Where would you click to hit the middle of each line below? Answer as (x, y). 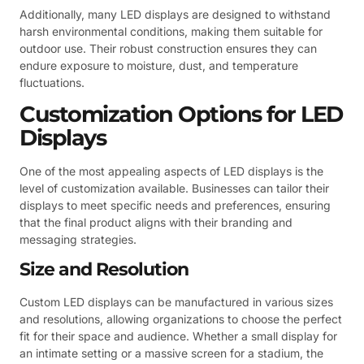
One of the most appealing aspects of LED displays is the (171, 171)
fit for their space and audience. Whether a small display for (178, 336)
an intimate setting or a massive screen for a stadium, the (171, 353)
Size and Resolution (104, 270)
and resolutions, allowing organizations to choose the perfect (181, 319)
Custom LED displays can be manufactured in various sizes (176, 302)
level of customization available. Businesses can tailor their (174, 188)
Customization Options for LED (181, 114)
